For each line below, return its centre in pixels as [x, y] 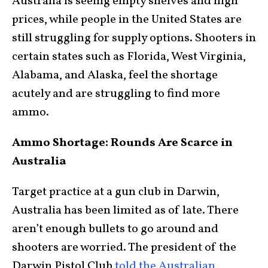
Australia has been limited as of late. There [125, 211]
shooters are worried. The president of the [124, 248]
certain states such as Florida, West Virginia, [129, 57]
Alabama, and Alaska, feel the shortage [115, 76]
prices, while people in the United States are [127, 20]
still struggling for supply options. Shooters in [134, 39]
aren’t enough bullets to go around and [115, 229]
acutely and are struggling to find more [116, 94]
